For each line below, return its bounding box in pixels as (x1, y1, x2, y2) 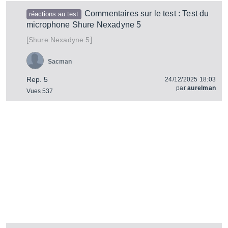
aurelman (187, 84, 216, 92)
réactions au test (29, 10, 79, 18)
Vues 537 (26, 88, 53, 95)
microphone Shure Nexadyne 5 (26, 20, 141, 29)
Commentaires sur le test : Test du (84, 9, 209, 18)
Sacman (48, 58, 72, 65)
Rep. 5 (26, 75, 48, 83)
